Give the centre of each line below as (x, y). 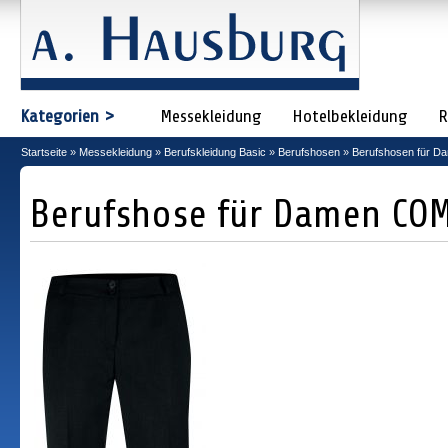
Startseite (44, 152)
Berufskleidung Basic (215, 152)
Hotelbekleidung (350, 116)
